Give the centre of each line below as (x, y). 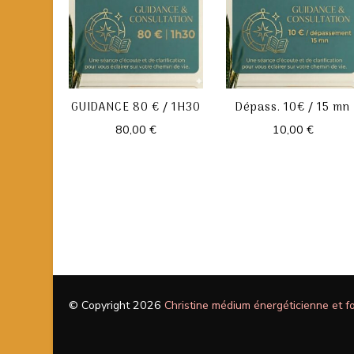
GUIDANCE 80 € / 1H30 (136, 108)
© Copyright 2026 (117, 306)
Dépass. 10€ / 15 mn (293, 108)
